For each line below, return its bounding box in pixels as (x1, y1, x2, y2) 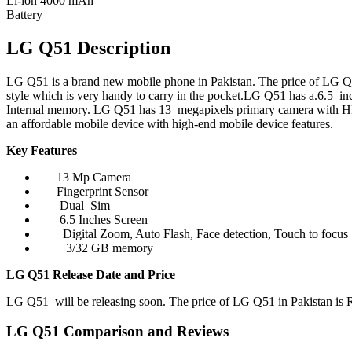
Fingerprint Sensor (38, 184, 148, 198)
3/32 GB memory (38, 240, 153, 255)
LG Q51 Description (6, 37, 170, 58)
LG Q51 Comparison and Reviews (6, 323, 229, 340)
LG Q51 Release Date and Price (6, 267, 175, 281)
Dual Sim (38, 198, 110, 212)
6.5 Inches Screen (38, 212, 148, 226)
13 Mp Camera (38, 170, 131, 184)
